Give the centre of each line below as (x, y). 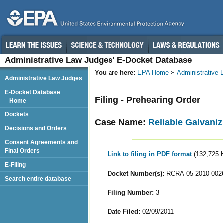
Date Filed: (124, 211)
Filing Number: (130, 192)
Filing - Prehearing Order (147, 99)
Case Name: (121, 122)
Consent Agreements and (41, 142)
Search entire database (38, 178)
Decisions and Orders (36, 128)
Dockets (17, 114)
